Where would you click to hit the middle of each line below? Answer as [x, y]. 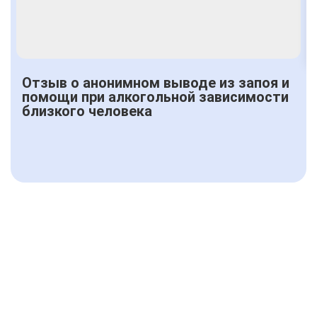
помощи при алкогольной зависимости [155, 97]
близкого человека [87, 111]
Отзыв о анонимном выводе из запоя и [156, 82]
